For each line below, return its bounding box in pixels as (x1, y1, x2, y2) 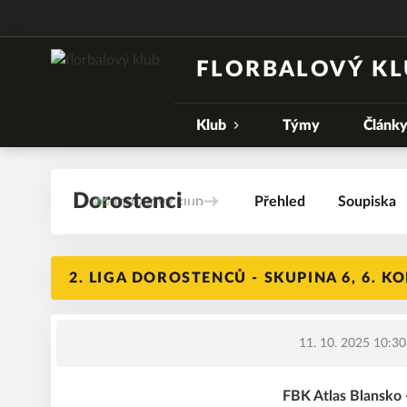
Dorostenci (73, 191, 182, 213)
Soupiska (338, 194, 396, 209)
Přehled (254, 194, 305, 209)
